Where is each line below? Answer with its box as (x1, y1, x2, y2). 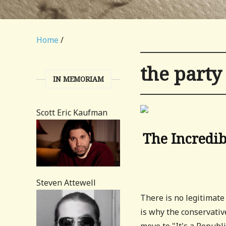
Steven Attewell (36, 177, 96, 189)
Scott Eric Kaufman (36, 107, 107, 118)
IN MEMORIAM (52, 74, 104, 84)
